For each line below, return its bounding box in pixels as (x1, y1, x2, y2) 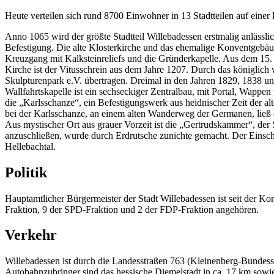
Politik (5, 164, 47, 180)
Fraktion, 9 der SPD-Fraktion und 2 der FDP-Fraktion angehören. (5, 204, 259, 215)
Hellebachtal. (5, 141, 56, 152)
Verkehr (5, 227, 57, 243)
